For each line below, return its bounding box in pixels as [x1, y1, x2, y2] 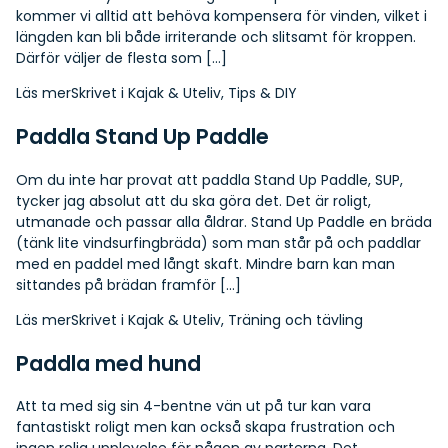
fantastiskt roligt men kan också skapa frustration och [16, 417, 395, 438]
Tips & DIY [228, 82, 297, 103]
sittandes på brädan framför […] [16, 274, 241, 295]
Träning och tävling [228, 309, 363, 330]
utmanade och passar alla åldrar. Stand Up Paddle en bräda [16, 211, 432, 232]
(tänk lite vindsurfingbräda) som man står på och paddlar [16, 232, 421, 253]
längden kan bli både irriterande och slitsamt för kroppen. [16, 26, 416, 47]
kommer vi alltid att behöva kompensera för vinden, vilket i [16, 5, 427, 26]
